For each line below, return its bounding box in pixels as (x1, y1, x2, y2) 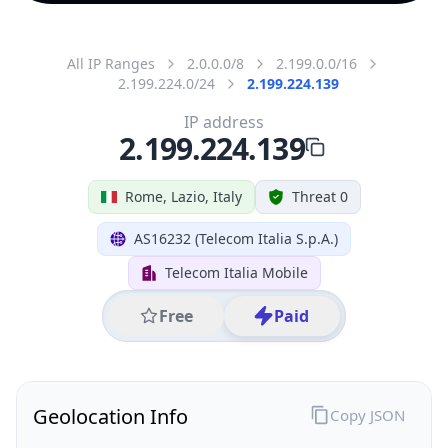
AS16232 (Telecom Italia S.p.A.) (134, 228, 338, 248)
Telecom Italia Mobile (164, 262, 308, 282)
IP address (184, 110, 264, 133)
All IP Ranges (67, 53, 155, 73)
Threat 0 (291, 186, 348, 206)
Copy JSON (329, 404, 405, 425)
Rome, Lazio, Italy (124, 186, 242, 206)
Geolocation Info (33, 402, 188, 430)
